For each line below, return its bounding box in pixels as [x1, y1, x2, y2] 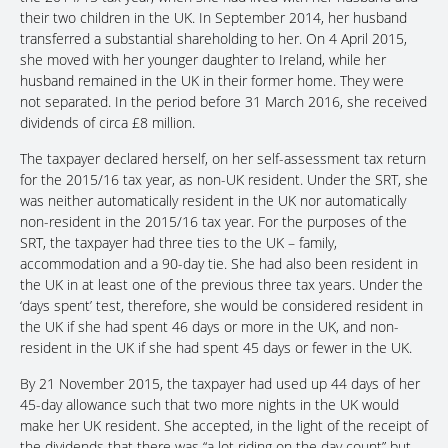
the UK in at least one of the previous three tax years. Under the [20, 275, 423, 295]
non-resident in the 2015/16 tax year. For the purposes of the [20, 212, 407, 232]
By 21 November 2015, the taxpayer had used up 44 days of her [20, 374, 420, 394]
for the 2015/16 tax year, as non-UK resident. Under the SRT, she [20, 170, 428, 190]
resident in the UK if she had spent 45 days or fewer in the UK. [20, 338, 412, 358]
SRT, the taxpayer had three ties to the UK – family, [20, 233, 337, 253]
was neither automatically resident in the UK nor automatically [20, 191, 406, 211]
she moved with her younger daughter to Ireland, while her [20, 50, 386, 70]
